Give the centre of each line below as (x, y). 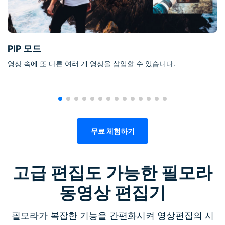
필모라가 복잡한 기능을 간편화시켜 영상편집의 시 (113, 216)
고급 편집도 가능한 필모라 (113, 173)
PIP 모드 (24, 49)
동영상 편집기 (113, 193)
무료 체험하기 (113, 131)
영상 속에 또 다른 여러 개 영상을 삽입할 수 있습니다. (91, 64)
